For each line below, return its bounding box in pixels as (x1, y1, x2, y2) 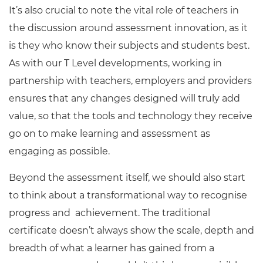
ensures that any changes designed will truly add (9, 93, 240, 104)
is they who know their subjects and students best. (9, 40, 249, 51)
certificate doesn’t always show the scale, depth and (9, 225, 254, 236)
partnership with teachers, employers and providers (9, 75, 252, 86)
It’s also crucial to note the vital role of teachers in (9, 5, 239, 16)
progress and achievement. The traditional (9, 207, 210, 218)
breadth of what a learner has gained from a (9, 242, 214, 254)
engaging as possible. (9, 146, 110, 157)
